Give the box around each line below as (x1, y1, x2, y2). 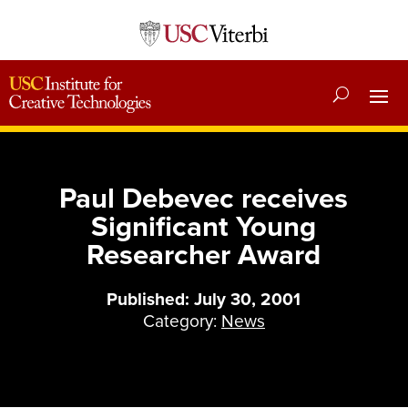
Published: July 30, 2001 (107, 289, 301, 311)
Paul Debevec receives (59, 181, 349, 217)
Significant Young (91, 209, 317, 245)
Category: (142, 311, 221, 333)
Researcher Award (87, 238, 321, 273)
